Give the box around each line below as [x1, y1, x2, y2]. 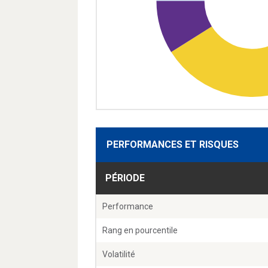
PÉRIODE [105, 172, 145, 184]
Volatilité [102, 249, 135, 260]
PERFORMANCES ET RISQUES [106, 139, 239, 151]
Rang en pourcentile [102, 226, 178, 236]
